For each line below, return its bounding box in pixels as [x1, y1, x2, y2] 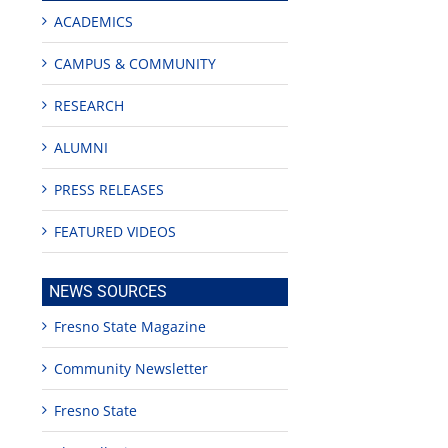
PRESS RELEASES [54, 180, 165, 200]
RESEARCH [54, 96, 125, 116]
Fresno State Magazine [54, 317, 207, 337]
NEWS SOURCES [49, 282, 168, 302]
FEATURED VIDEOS [54, 222, 177, 242]
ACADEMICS [54, 12, 134, 32]
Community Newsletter [54, 359, 209, 379]
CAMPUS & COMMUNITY [54, 54, 217, 74]
